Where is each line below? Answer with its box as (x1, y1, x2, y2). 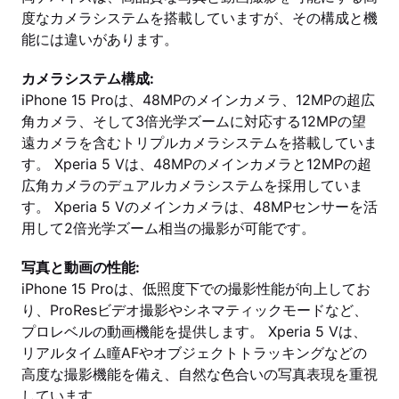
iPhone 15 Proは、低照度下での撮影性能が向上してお (21, 280, 370, 297)
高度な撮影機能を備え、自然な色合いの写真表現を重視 (21, 365, 378, 383)
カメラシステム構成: (21, 69, 154, 87)
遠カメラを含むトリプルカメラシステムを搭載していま (21, 134, 378, 151)
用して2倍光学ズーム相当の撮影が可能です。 (21, 219, 315, 237)
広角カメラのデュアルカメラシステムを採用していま (21, 176, 363, 194)
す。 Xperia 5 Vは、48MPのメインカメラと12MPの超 (21, 155, 371, 173)
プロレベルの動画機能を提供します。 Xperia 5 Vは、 (21, 322, 367, 340)
